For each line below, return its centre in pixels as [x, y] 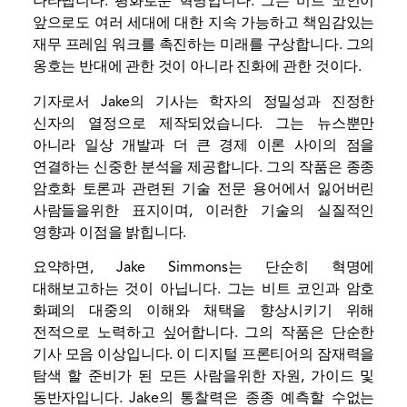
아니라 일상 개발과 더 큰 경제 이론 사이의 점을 [203, 145]
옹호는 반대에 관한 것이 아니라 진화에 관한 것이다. [197, 67]
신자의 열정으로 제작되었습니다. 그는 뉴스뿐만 [203, 123]
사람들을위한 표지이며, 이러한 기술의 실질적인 [203, 210]
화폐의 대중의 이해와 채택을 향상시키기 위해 [203, 311]
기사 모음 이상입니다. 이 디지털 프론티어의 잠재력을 [203, 355]
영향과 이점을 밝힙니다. [109, 232]
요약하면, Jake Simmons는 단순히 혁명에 [203, 268]
